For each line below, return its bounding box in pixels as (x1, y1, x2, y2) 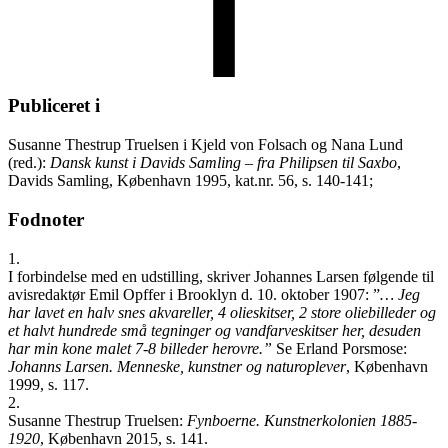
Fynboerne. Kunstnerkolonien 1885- (187, 411, 417, 429)
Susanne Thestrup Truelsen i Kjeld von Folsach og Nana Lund (8, 136, 403, 154)
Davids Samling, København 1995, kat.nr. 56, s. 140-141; (8, 172, 377, 190)
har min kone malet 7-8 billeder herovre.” (8, 339, 272, 357)
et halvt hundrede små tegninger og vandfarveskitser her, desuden (8, 321, 421, 339)
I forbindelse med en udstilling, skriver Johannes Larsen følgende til (8, 267, 434, 285)
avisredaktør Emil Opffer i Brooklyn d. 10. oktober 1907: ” (8, 285, 380, 303)
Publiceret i (8, 95, 100, 117)
